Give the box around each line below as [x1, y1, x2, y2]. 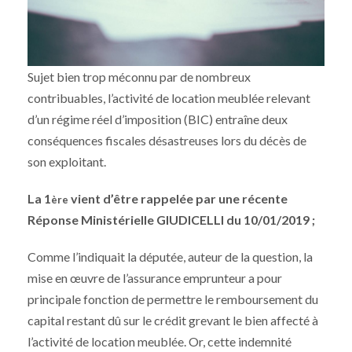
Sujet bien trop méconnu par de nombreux [27, 69, 251, 85]
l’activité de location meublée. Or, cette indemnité [27, 334, 291, 350]
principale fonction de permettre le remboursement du [27, 291, 318, 307]
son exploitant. [27, 154, 106, 170]
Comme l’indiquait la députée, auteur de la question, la [27, 249, 313, 265]
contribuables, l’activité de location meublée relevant [27, 90, 310, 106]
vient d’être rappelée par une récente [68, 191, 288, 207]
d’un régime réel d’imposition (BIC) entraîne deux [27, 112, 288, 127]
